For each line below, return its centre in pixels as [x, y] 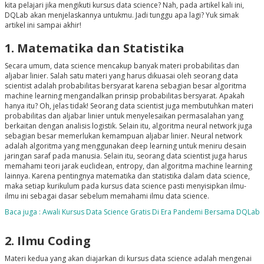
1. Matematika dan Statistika [94, 48]
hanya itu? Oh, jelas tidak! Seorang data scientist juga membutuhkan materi [129, 106]
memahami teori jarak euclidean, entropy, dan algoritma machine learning [128, 166]
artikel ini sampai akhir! [43, 25]
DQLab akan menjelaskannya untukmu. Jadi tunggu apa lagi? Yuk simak [121, 15]
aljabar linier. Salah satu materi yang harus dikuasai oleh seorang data [121, 76]
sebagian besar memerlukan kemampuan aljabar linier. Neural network [123, 136]
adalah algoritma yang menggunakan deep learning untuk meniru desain [125, 146]
